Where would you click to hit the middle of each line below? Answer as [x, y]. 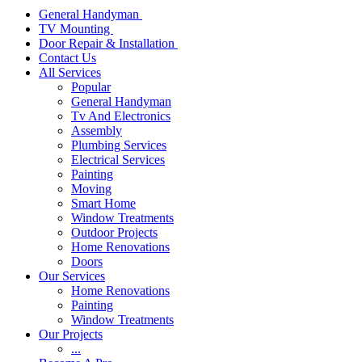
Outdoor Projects [114, 232]
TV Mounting [76, 28]
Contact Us [67, 57]
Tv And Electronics [121, 116]
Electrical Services [118, 159]
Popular [91, 86]
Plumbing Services [119, 145]
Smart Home [103, 203]
